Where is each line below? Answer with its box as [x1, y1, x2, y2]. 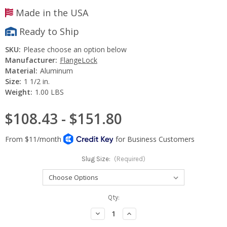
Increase [125, 208, 155, 217]
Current [5, 193, 27, 201]
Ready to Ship [17, 25, 79, 37]
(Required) [114, 155, 146, 163]
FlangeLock [59, 55, 97, 65]
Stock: [5, 203, 24, 211]
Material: [5, 65, 37, 75]
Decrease [93, 208, 125, 217]
